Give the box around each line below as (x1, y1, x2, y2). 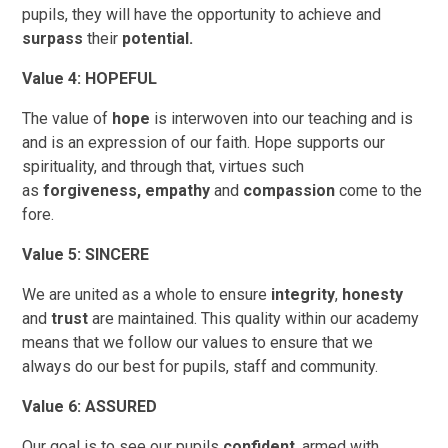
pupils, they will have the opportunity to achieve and (22, 4, 382, 24)
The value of (22, 108, 109, 128)
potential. (122, 28, 198, 48)
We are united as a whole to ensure (22, 284, 272, 304)
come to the (335, 180, 423, 200)
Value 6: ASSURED (22, 396, 158, 416)
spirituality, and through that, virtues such (22, 156, 305, 176)
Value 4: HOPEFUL (22, 68, 158, 88)
